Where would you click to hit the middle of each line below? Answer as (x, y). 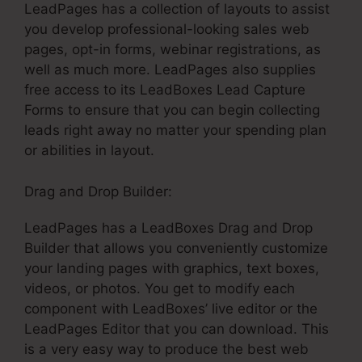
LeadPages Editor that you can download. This (177, 328)
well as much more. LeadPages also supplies (170, 70)
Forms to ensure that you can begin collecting (172, 110)
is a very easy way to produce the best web (166, 349)
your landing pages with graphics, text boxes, (172, 268)
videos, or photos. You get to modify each (160, 288)
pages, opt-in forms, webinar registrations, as (173, 50)
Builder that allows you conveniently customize (176, 248)
